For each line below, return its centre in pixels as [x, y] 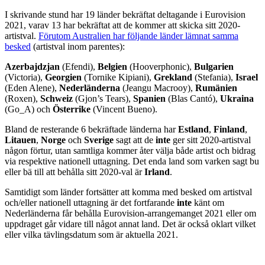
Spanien [149, 98]
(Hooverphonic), [161, 66]
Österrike [72, 109]
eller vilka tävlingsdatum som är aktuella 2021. [91, 234]
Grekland [173, 77]
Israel [247, 77]
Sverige [99, 140]
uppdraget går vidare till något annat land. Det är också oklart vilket [130, 224]
